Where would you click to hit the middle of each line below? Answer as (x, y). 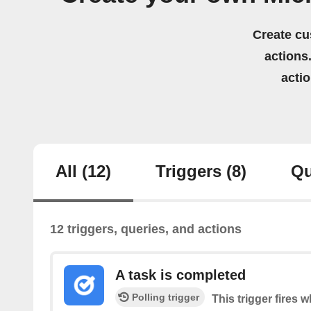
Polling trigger (166, 297)
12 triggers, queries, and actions (146, 229)
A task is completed (180, 275)
